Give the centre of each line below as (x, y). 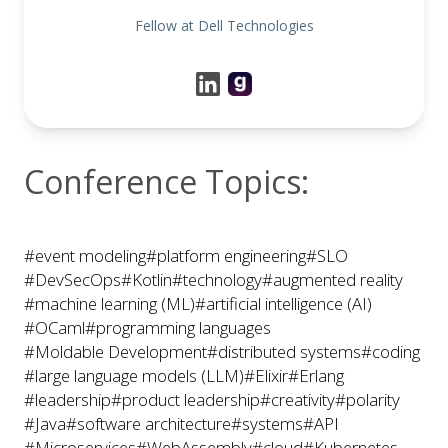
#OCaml (54, 327)
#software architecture (148, 423)
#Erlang (316, 375)
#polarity (367, 399)
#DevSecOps (72, 279)
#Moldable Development (115, 351)
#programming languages (178, 327)
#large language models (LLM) (134, 375)
